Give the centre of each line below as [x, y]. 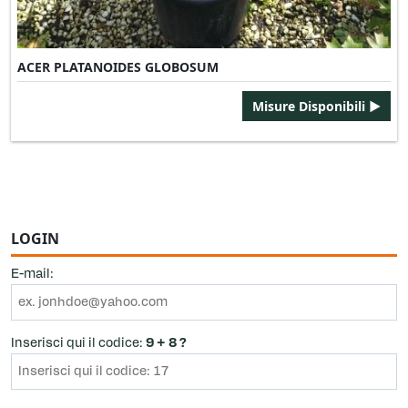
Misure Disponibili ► [316, 106]
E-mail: [32, 275]
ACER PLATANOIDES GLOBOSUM [118, 66]
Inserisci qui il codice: [78, 344]
